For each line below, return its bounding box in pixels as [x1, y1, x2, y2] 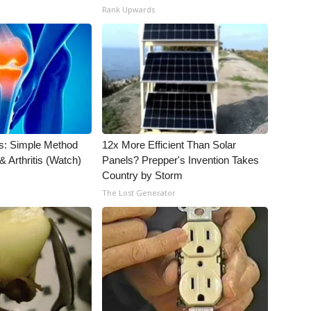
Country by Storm [102, 169, 183, 181]
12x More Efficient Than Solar [102, 139, 237, 151]
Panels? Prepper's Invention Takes [102, 154, 260, 166]
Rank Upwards [102, 4, 155, 15]
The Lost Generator [102, 187, 176, 198]
